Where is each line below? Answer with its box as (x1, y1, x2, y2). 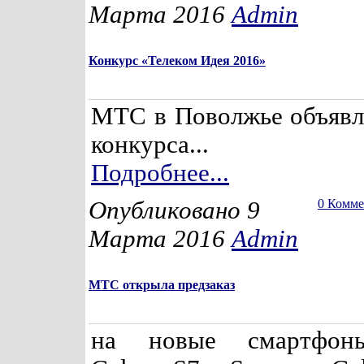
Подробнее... (91, 159, 229, 187)
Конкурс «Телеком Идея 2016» (89, 54, 266, 67)
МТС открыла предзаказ (89, 278, 235, 292)
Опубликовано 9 (89, 197, 260, 224)
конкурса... (91, 131, 209, 158)
